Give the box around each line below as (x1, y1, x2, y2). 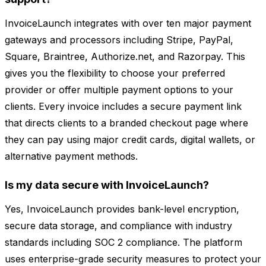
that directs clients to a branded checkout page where (5, 117, 248, 129)
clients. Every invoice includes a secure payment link (5, 100, 242, 113)
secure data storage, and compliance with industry (5, 220, 232, 232)
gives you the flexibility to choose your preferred (5, 67, 225, 80)
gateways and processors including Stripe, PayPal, (5, 34, 233, 46)
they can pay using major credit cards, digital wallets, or (5, 134, 255, 146)
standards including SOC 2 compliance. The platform (5, 236, 242, 249)
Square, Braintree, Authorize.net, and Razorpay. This (5, 50, 245, 63)
